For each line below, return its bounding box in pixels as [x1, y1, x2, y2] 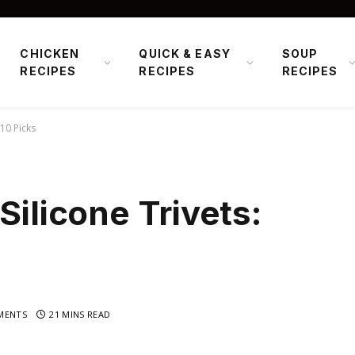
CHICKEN [20, 46, 80, 60]
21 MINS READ [49, 308, 111, 321]
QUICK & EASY [139, 46, 231, 60]
